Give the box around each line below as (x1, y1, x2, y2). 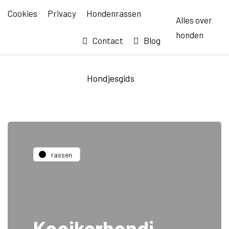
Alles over (175, 14, 212, 25)
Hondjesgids (87, 72, 134, 84)
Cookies (8, 8, 37, 18)
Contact (92, 35, 123, 45)
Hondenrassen (86, 8, 141, 18)
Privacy (48, 8, 76, 18)
